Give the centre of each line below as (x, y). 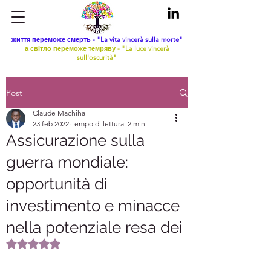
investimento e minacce (93, 206)
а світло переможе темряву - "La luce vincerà (97, 48)
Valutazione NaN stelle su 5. (85, 243)
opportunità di (57, 184)
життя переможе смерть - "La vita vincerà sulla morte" (97, 39)
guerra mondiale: (67, 162)
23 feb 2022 (51, 124)
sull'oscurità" (97, 57)
